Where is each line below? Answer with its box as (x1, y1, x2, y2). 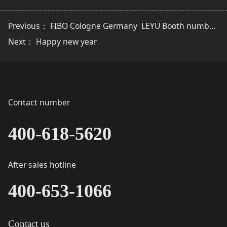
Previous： (8, 20, 50, 32)
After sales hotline (8, 159, 76, 171)
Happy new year (35, 36, 97, 48)
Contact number (8, 97, 70, 108)
